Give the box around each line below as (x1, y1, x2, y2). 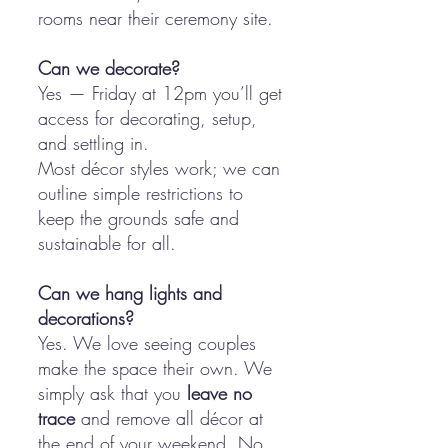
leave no (187, 381, 252, 405)
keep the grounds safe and (38, 206, 239, 230)
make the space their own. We (38, 356, 272, 380)
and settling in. (38, 131, 149, 155)
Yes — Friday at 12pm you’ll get (38, 81, 282, 105)
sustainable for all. (38, 231, 176, 255)
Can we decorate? (38, 56, 180, 80)
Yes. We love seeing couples (38, 331, 256, 355)
